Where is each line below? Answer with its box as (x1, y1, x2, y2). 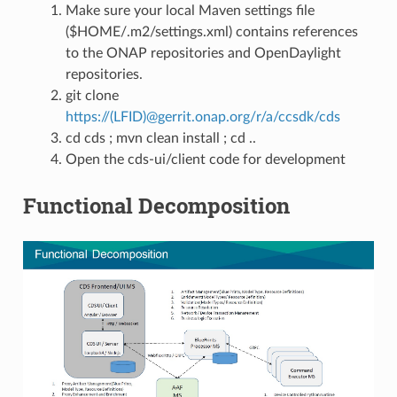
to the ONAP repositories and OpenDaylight (65, 46, 341, 61)
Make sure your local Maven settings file (65, 4, 315, 19)
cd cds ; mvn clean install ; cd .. (65, 131, 256, 146)
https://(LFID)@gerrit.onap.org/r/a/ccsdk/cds (65, 110, 340, 125)
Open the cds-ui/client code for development (65, 152, 346, 167)
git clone (65, 89, 119, 104)
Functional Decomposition (22, 191, 290, 221)
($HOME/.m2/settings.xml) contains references (65, 25, 358, 40)
